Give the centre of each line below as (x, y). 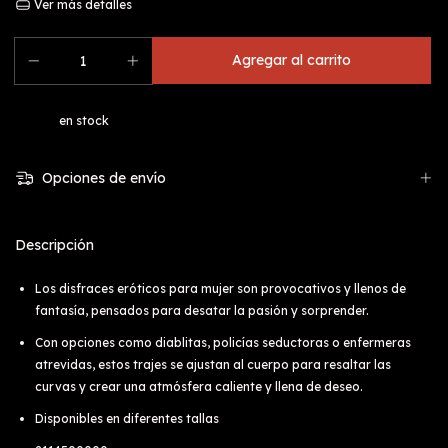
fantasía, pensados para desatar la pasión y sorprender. (202, 310)
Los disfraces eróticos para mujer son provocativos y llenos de (220, 288)
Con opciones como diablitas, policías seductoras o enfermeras (223, 342)
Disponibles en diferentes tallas (128, 418)
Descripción (54, 244)
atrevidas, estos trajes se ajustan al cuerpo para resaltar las (213, 364)
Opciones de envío (101, 178)
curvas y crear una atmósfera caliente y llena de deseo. (199, 386)
